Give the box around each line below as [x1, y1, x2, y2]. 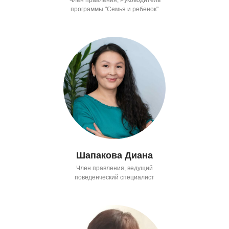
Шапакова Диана [76, 150, 153, 161]
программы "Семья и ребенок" [71, 5, 158, 13]
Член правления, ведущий [76, 164, 153, 172]
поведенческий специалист [75, 173, 154, 181]
